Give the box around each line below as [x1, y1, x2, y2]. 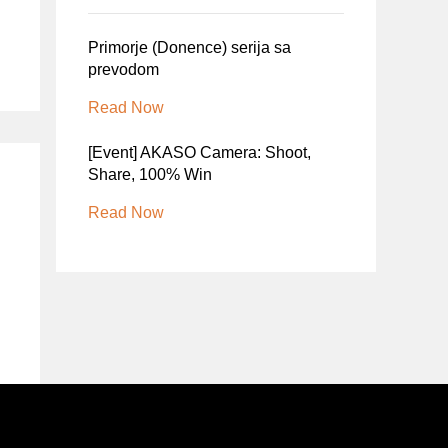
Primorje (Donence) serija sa [88, 39, 291, 56]
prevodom [88, 61, 159, 78]
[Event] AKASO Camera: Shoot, [88, 144, 311, 161]
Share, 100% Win [88, 166, 212, 183]
